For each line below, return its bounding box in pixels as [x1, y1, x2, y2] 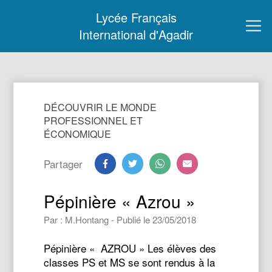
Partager [44, 156, 83, 171]
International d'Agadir [79, 25, 193, 43]
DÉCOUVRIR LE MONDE [44, 100, 157, 114]
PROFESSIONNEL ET [44, 114, 143, 127]
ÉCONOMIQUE [44, 127, 112, 141]
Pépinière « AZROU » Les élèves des [44, 240, 217, 256]
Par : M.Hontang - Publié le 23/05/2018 [44, 213, 197, 226]
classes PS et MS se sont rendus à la [44, 254, 216, 270]
